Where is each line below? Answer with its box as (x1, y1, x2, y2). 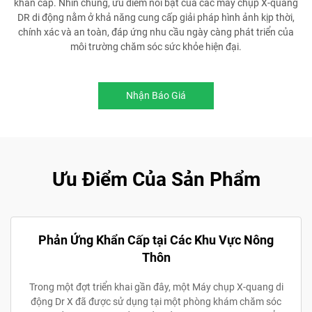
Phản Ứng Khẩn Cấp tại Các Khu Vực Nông (38, 232, 274, 247)
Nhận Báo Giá (126, 89, 186, 101)
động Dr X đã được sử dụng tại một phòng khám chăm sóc (31, 295, 281, 307)
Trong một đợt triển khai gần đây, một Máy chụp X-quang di (29, 281, 283, 292)
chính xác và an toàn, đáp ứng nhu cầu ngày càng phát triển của (18, 26, 294, 38)
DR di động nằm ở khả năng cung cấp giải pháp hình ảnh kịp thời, (17, 11, 295, 23)
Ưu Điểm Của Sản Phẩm (52, 167, 260, 191)
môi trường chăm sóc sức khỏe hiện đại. (70, 40, 242, 52)
